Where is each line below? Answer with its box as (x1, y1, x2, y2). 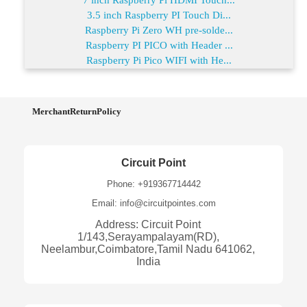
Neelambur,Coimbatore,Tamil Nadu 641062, (41, 243, 255, 255)
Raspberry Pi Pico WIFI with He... (86, 54, 232, 66)
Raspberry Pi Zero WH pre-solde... (85, 24, 233, 36)
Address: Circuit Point (95, 218, 201, 230)
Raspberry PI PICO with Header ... (85, 39, 233, 51)
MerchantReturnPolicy (32, 106, 121, 116)
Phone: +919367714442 (106, 178, 201, 189)
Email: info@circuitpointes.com (91, 197, 216, 208)
